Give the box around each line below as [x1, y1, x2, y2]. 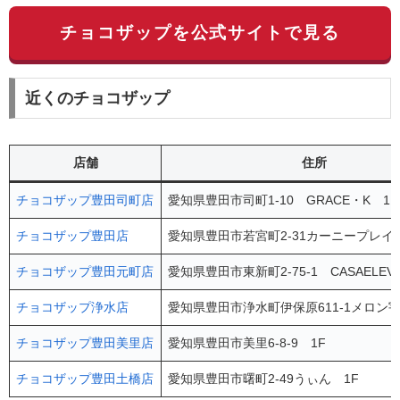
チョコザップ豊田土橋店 [16, 371, 154, 387]
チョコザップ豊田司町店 [16, 193, 154, 208]
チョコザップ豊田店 [16, 229, 129, 244]
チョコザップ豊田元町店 [16, 264, 154, 279]
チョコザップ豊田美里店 [16, 336, 154, 351]
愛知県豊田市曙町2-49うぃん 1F [168, 371, 360, 387]
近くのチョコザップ [24, 89, 170, 108]
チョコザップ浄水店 [16, 300, 129, 315]
